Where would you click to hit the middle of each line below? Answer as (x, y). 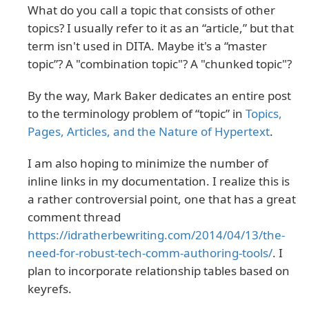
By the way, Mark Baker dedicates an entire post (159, 95)
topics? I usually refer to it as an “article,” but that (161, 28)
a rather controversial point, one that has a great (162, 199)
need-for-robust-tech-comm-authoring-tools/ (150, 252)
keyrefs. (50, 288)
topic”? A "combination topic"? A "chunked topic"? (160, 63)
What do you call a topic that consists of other (151, 10)
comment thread (74, 217)
